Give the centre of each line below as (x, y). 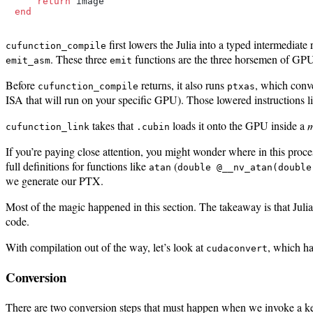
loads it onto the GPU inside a (239, 126)
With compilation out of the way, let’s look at (106, 247)
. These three (80, 59)
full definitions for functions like (77, 166)
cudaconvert (237, 249)
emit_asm (28, 61)
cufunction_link (48, 127)
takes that (113, 126)
